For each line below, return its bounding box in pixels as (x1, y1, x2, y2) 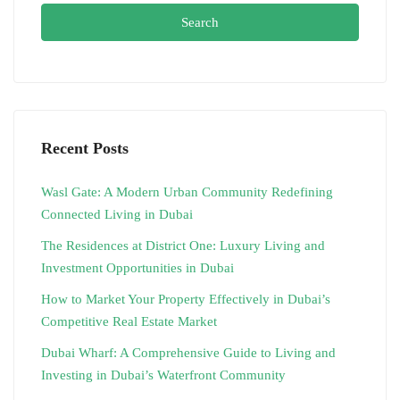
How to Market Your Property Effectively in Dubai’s (41, 292, 330, 307)
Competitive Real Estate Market (41, 314, 217, 329)
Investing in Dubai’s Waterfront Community (41, 368, 286, 383)
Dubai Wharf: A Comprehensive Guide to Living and (41, 346, 336, 361)
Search (181, 15, 219, 30)
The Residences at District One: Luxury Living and (41, 238, 325, 254)
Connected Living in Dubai (41, 207, 193, 222)
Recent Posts (41, 139, 129, 158)
